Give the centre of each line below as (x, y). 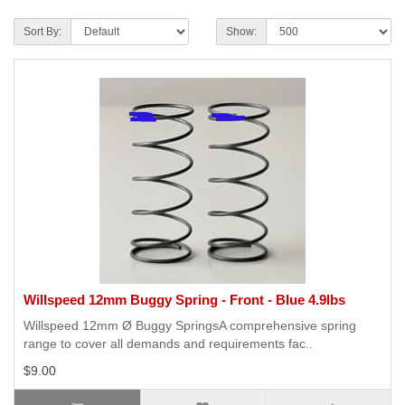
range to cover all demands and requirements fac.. (168, 344)
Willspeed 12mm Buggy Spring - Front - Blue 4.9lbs (184, 300)
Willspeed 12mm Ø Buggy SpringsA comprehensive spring (190, 326)
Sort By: (42, 32)
